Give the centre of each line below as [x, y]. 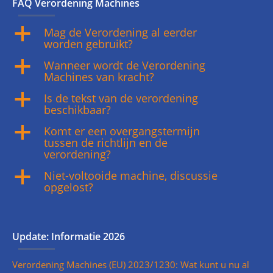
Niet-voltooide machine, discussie [131, 175]
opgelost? [69, 187]
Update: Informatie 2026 [69, 236]
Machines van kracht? [99, 77]
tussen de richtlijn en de [106, 143]
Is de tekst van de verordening [121, 98]
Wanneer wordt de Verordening [125, 65]
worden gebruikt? [88, 44]
